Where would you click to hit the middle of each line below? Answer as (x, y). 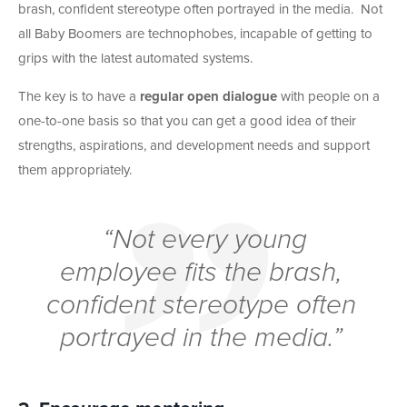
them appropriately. (75, 170)
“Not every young (202, 239)
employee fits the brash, (202, 272)
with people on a (328, 96)
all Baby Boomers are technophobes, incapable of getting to (195, 34)
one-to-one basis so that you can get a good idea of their (187, 121)
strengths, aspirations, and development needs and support (194, 145)
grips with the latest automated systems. (135, 58)
